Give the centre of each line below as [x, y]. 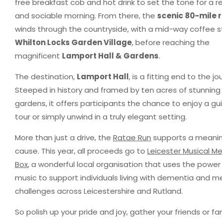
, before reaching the [171, 42]
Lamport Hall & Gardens [110, 55]
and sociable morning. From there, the [86, 15]
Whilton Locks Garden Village [73, 42]
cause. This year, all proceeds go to [81, 151]
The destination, [46, 76]
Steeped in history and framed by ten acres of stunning [118, 90]
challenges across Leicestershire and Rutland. [99, 191]
